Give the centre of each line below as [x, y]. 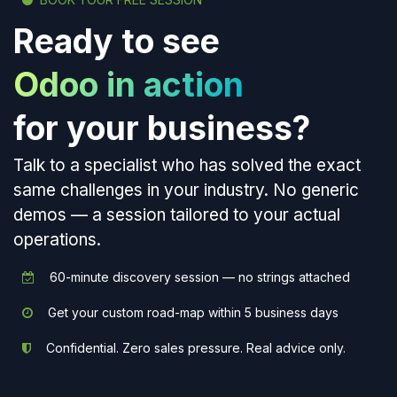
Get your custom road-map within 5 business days [191, 313]
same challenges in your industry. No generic [186, 191]
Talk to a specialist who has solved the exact [187, 166]
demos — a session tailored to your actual [177, 215]
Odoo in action [128, 85]
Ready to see [117, 42]
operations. [57, 240]
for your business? [162, 128]
